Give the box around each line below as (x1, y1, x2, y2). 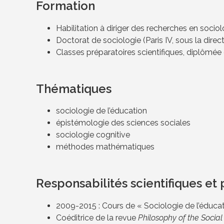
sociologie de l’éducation (56, 106, 147, 116)
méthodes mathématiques (56, 142, 154, 152)
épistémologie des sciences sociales (56, 118, 190, 128)
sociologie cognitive (56, 130, 130, 140)
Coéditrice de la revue (56, 213, 138, 223)
